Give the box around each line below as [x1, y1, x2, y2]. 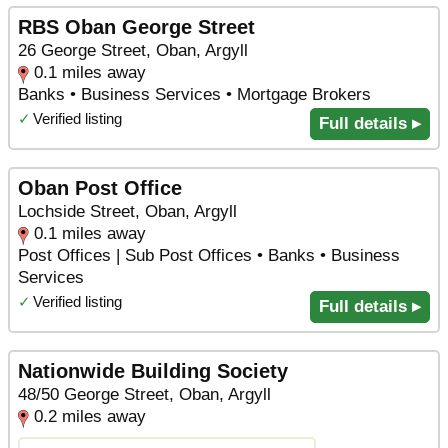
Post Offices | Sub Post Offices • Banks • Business [18, 246, 400, 266]
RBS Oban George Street [18, 16, 255, 39]
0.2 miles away [34, 406, 146, 426]
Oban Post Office [18, 177, 182, 200]
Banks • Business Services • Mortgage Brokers [18, 85, 371, 105]
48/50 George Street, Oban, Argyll [18, 384, 271, 404]
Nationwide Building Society [18, 359, 288, 382]
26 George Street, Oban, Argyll [18, 41, 248, 61]
